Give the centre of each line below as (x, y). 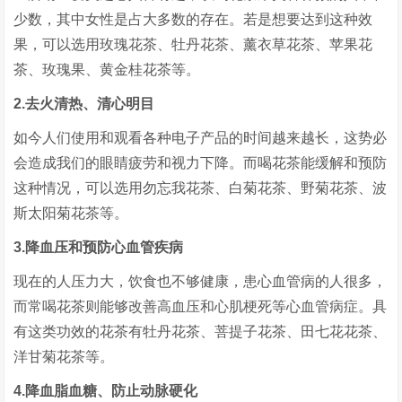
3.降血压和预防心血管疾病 (99, 247)
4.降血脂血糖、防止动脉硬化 (106, 391)
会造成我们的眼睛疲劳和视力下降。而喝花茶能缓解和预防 (201, 163)
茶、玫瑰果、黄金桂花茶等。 (107, 70)
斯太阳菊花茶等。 (71, 213)
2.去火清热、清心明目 (84, 104)
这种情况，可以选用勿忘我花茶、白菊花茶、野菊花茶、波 (201, 188)
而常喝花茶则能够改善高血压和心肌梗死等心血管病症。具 (201, 306)
